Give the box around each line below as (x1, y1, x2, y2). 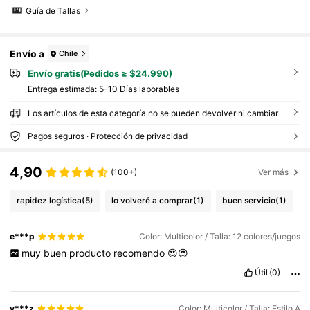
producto (69, 246, 113, 259)
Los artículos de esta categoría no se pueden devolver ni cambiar (27, 107, 278, 118)
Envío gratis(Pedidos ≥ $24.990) (27, 68, 172, 80)
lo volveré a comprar (111, 194, 194, 206)
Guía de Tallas (26, 5, 81, 16)
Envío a (10, 47, 45, 60)
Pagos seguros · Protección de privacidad (27, 130, 188, 141)
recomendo (113, 246, 167, 259)
